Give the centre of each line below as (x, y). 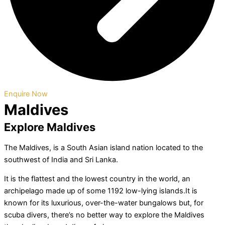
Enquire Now (26, 94)
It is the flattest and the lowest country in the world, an (97, 179)
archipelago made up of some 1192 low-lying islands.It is (101, 191)
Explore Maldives (50, 127)
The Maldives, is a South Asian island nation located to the (103, 147)
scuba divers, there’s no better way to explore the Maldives (104, 215)
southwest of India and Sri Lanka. (61, 159)
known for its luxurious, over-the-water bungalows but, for (104, 203)
